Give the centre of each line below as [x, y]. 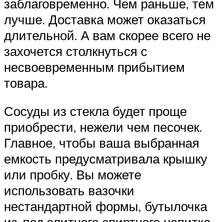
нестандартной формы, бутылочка [106, 206]
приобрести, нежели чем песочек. [103, 127]
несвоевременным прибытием [94, 67]
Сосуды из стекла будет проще [95, 111]
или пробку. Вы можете [73, 175]
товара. [26, 83]
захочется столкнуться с [76, 51]
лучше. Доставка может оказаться [105, 19]
